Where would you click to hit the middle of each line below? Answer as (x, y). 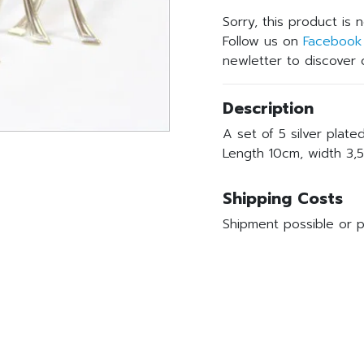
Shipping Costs (283, 199)
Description (268, 108)
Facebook (332, 41)
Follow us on (263, 41)
